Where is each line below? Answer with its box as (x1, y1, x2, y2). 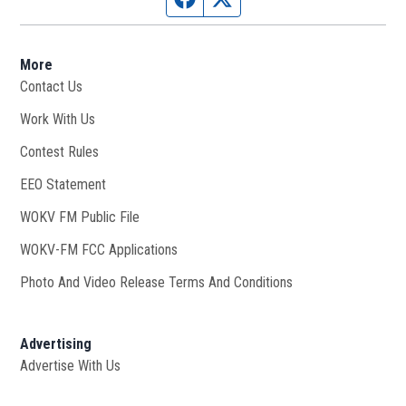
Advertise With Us (20, 356, 121, 374)
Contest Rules (20, 142, 100, 160)
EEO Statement (20, 175, 107, 193)
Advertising (20, 334, 92, 353)
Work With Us (20, 110, 96, 128)
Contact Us (20, 77, 83, 95)
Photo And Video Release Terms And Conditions (20, 273, 294, 291)
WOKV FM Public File (20, 208, 140, 226)
